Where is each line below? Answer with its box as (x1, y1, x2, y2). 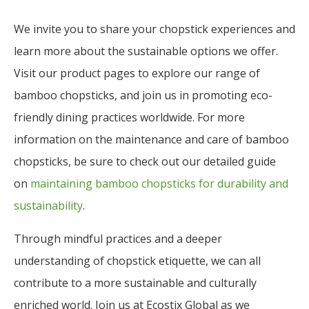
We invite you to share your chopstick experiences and (14, 21, 295, 37)
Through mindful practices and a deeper (14, 230, 222, 246)
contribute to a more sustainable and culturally (14, 275, 257, 290)
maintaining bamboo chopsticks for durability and (30, 175, 288, 191)
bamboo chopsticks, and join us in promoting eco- (14, 87, 272, 103)
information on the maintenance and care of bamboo (14, 131, 289, 147)
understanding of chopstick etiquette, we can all (14, 252, 261, 268)
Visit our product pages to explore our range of (14, 65, 260, 81)
